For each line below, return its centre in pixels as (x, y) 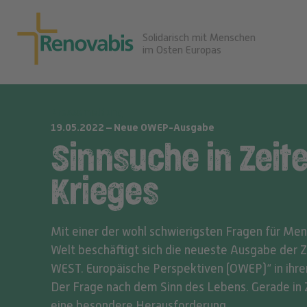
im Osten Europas (182, 50)
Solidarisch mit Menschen (199, 37)
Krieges (104, 194)
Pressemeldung (87, 112)
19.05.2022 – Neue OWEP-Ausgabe (132, 127)
